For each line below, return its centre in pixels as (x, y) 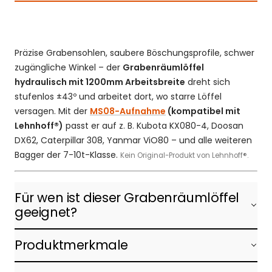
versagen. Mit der (52, 111)
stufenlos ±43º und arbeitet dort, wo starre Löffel (118, 96)
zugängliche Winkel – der (69, 67)
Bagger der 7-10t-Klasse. (67, 155)
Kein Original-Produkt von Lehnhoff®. (184, 155)
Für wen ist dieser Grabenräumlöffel (127, 197)
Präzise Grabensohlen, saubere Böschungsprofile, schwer (134, 53)
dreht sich (208, 82)
